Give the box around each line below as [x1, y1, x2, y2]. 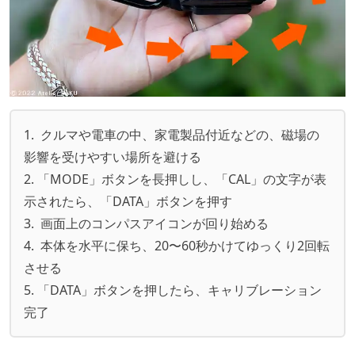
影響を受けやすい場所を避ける [24, 147, 201, 166]
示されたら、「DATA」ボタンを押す [24, 192, 232, 210]
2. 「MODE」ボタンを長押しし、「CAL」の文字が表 [24, 170, 326, 188]
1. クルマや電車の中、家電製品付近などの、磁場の [24, 125, 319, 143]
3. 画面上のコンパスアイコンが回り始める [24, 214, 269, 232]
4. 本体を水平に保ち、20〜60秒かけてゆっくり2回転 [24, 236, 330, 254]
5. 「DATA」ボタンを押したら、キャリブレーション [24, 281, 322, 299]
